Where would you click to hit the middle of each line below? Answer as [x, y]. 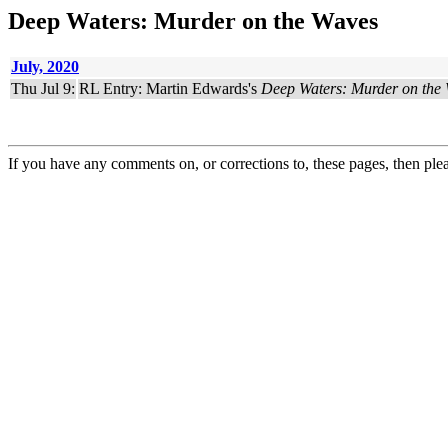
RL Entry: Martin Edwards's [170, 88]
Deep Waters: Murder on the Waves [193, 21]
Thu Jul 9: [43, 88]
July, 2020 [45, 66]
